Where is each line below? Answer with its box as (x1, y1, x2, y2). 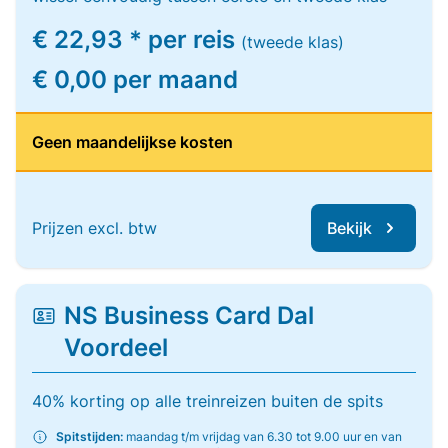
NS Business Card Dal (63, 301, 314, 330)
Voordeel (63, 333, 168, 362)
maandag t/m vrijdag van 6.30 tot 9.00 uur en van (123, 429, 402, 444)
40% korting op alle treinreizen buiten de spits (32, 391, 383, 411)
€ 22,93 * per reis (32, 25, 241, 54)
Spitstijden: (56, 429, 123, 444)
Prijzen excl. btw (32, 218, 157, 238)
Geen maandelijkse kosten (32, 132, 233, 152)
